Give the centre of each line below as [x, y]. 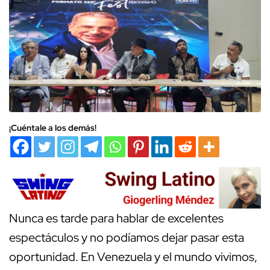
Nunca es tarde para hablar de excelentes [116, 218]
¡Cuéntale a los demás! [53, 127]
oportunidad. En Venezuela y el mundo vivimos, [133, 257]
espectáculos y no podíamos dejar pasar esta [127, 238]
